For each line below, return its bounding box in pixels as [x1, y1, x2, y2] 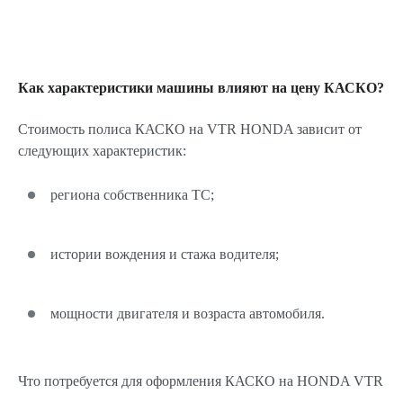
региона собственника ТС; [50, 187, 214, 202]
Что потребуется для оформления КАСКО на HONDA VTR [18, 373, 383, 389]
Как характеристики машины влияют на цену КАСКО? [18, 80, 384, 95]
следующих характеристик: [18, 143, 186, 158]
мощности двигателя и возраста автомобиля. [50, 306, 325, 321]
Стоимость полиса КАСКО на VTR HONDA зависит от [18, 121, 362, 137]
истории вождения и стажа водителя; [50, 246, 279, 262]
